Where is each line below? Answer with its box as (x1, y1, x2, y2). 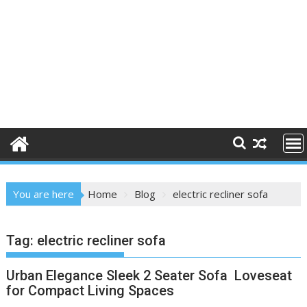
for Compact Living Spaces (6, 282, 175, 299)
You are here (13, 187, 75, 201)
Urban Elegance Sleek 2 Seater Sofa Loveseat (6, 267, 293, 284)
